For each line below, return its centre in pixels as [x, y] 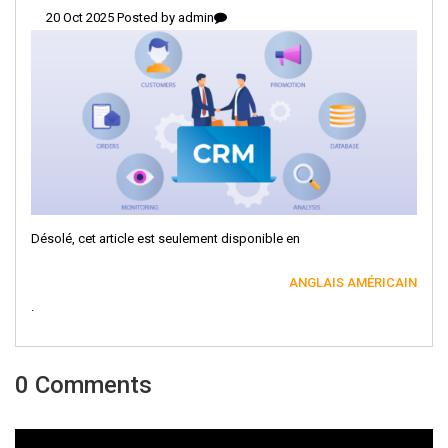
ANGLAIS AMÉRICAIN [353, 283]
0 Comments [83, 385]
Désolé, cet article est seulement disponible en [165, 239]
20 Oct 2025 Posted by [112, 17]
